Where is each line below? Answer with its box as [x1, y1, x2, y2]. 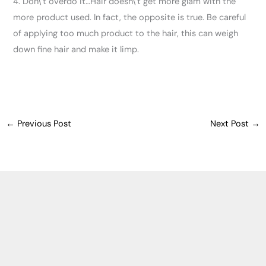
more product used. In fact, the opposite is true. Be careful [13, 12, 246, 24]
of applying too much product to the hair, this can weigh [13, 28, 239, 40]
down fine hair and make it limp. [13, 44, 140, 56]
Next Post [210, 118, 252, 130]
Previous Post [14, 118, 71, 130]
